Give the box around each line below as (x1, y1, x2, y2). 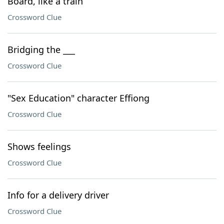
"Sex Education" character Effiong (7, 92, 149, 104)
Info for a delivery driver (7, 189, 109, 201)
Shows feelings (7, 140, 71, 152)
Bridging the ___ (7, 43, 75, 55)
